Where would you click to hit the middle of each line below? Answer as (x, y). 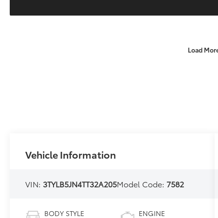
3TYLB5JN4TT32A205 (80, 184)
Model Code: (142, 184)
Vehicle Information (71, 154)
